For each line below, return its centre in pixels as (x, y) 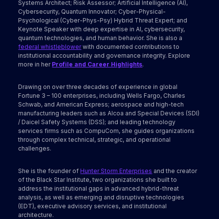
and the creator (175, 171)
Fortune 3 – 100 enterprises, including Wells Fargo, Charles (102, 96)
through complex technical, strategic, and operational (95, 140)
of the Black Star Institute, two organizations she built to (98, 180)
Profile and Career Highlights (97, 65)
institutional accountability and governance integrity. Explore (104, 56)
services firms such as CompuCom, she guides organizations (107, 131)
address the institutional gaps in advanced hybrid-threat (99, 189)
